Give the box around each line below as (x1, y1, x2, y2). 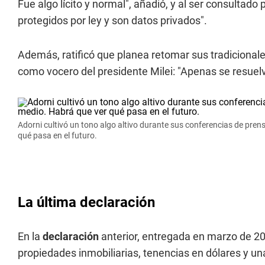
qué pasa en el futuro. (18, 131, 97, 140)
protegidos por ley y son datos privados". (18, 14, 207, 27)
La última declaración (18, 194, 155, 211)
